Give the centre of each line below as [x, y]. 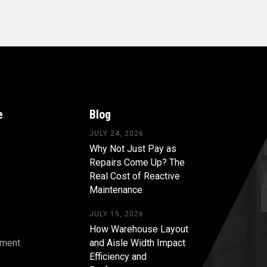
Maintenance [116, 190]
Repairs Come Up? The [137, 162]
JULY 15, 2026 [117, 214]
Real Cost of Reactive [135, 176]
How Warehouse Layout [139, 229]
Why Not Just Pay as [133, 148]
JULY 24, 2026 [117, 133]
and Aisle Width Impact [138, 243]
